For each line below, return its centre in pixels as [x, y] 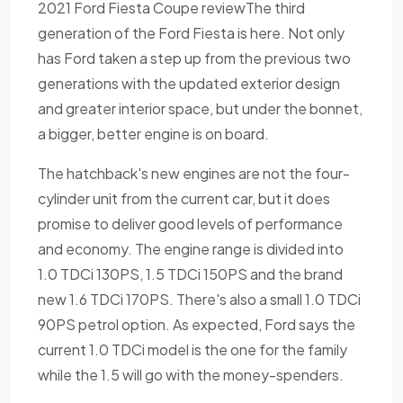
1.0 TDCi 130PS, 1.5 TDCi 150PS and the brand [190, 273]
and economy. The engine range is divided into [191, 248]
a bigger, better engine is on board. [153, 133]
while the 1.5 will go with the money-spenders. [191, 374]
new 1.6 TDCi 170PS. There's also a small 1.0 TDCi [199, 299]
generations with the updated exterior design [189, 83]
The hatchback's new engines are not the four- [194, 173]
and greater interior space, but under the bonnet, [200, 108]
